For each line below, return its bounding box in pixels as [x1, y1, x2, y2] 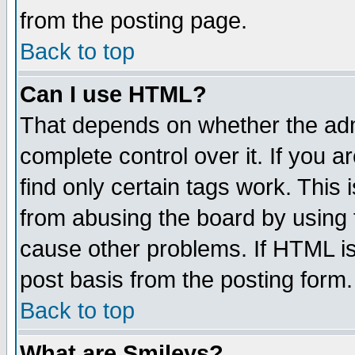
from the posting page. [20, 8, 247, 33]
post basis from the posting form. [20, 267, 353, 292]
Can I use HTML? [20, 82, 207, 107]
